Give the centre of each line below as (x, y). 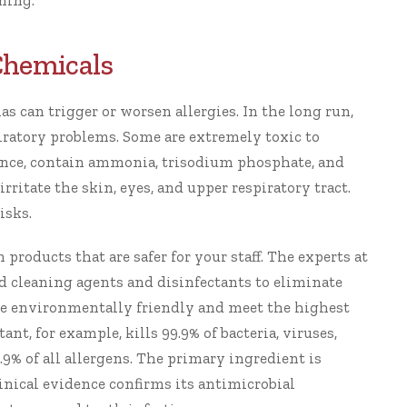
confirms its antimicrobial (200, 383)
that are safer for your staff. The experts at (220, 256)
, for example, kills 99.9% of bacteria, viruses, (183, 333)
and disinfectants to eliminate (233, 282)
